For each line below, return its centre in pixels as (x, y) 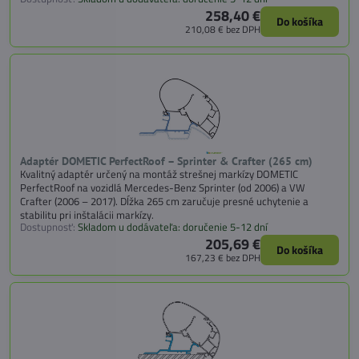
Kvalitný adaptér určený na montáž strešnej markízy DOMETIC (159, 174)
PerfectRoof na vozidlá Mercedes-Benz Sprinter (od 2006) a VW (163, 188)
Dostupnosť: (48, 227)
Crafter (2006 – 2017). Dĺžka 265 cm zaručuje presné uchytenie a (164, 202)
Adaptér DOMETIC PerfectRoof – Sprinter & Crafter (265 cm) (166, 161)
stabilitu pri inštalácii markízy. (87, 215)
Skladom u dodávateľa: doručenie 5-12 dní (173, 227)
